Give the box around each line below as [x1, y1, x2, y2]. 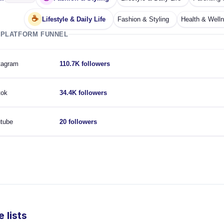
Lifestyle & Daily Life [42, 15, 105, 23]
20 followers [59, 117, 97, 125]
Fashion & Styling [117, 15, 169, 23]
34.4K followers [59, 88, 107, 96]
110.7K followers [59, 59, 110, 67]
